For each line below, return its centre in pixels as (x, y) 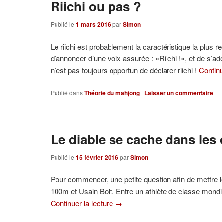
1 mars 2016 (94, 24)
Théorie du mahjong (112, 93)
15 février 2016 (97, 157)
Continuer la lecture (83, 203)
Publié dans (67, 93)
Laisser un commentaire (179, 93)
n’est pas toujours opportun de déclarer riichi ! (125, 70)
